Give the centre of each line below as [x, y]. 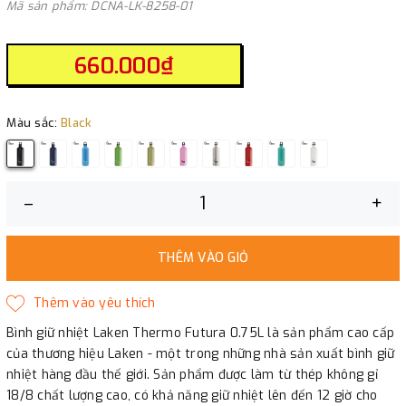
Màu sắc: [34, 122]
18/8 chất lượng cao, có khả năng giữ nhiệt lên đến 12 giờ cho [192, 395]
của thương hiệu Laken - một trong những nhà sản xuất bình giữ [201, 353]
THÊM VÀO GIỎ [203, 257]
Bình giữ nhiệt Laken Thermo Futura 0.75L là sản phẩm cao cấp [200, 333]
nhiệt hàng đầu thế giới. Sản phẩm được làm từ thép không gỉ [192, 374]
